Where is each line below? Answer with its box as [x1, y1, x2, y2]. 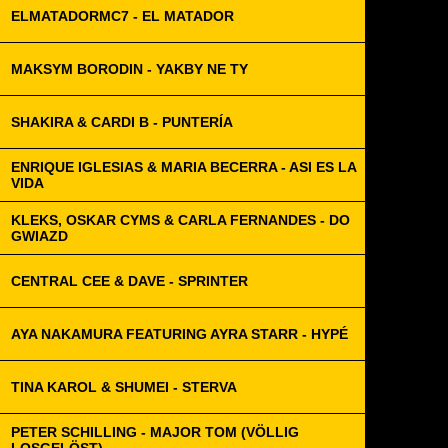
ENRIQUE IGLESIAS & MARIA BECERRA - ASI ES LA [11, 159, 357, 175]
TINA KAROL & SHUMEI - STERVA [11, 379, 237, 395]
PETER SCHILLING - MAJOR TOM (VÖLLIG [11, 424, 299, 440]
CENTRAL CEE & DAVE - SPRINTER [11, 273, 248, 289]
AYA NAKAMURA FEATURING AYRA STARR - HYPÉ [11, 326, 348, 342]
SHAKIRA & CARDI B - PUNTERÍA [11, 114, 233, 130]
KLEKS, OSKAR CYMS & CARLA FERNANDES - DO [11, 212, 350, 228]
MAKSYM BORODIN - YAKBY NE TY [11, 61, 248, 77]
